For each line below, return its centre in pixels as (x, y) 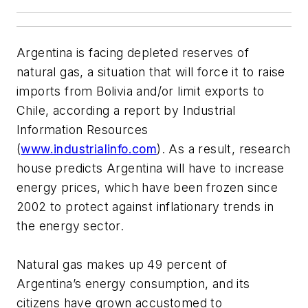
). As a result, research (224, 149)
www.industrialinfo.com (89, 149)
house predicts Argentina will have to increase (151, 168)
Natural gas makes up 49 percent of (122, 265)
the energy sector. (70, 226)
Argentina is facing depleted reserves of (133, 53)
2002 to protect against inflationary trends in (145, 207)
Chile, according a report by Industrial (126, 111)
